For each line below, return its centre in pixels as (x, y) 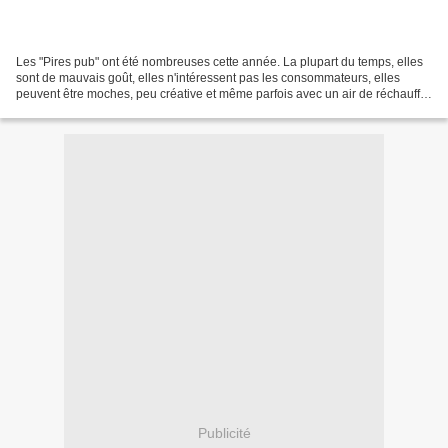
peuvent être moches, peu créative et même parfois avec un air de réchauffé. (223, 93)
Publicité (224, 433)
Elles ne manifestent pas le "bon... (107, 109)
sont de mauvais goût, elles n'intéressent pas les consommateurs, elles (208, 77)
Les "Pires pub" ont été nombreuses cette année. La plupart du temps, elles (219, 61)
